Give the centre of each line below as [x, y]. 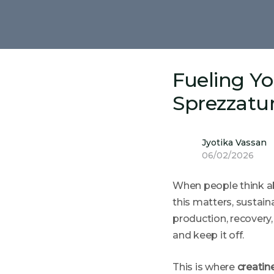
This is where [205, 267]
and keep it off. [209, 235]
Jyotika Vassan [234, 143]
